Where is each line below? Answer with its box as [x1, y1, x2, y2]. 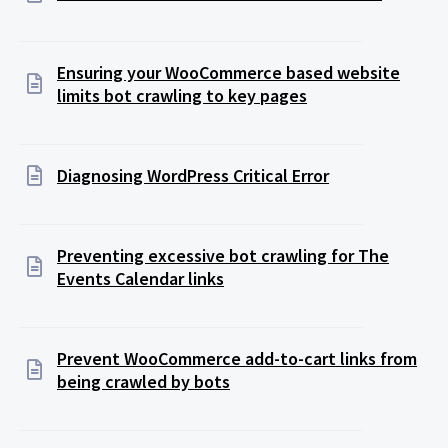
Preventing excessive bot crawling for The [57, 243, 389, 267]
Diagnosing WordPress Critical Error [57, 163, 329, 187]
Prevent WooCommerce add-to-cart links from [57, 346, 417, 370]
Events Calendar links [57, 266, 224, 290]
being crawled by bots [57, 369, 230, 393]
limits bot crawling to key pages [57, 83, 307, 107]
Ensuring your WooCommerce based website [57, 60, 400, 84]
